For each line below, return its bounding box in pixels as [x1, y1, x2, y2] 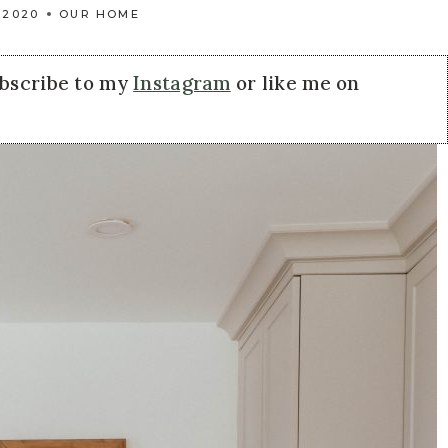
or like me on [230, 71, 360, 96]
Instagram [133, 71, 231, 96]
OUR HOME [59, 7, 140, 21]
